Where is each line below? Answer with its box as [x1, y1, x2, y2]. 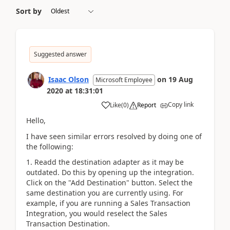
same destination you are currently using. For [26, 188, 183, 198]
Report [137, 101, 156, 109]
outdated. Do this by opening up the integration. [26, 167, 194, 177]
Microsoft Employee [95, 75, 152, 84]
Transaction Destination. [26, 219, 110, 228]
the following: [26, 141, 73, 151]
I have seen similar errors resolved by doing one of [26, 131, 202, 141]
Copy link [168, 100, 194, 109]
